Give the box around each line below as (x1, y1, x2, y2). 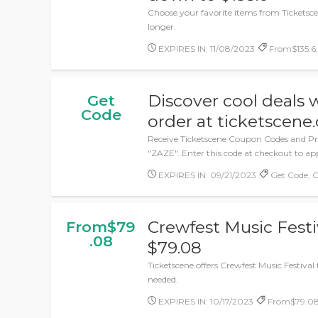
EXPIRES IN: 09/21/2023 (156, 170, 257, 180)
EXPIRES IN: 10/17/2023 (156, 296, 254, 307)
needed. (148, 274, 179, 285)
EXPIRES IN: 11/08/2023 (156, 43, 256, 54)
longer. (148, 21, 177, 32)
